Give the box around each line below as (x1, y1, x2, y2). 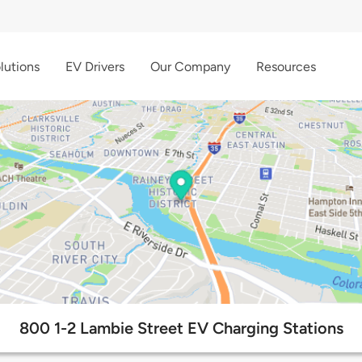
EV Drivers (65, 58, 124, 74)
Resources (256, 58, 316, 74)
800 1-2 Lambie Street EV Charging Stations (19, 318, 343, 339)
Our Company (150, 58, 230, 74)
